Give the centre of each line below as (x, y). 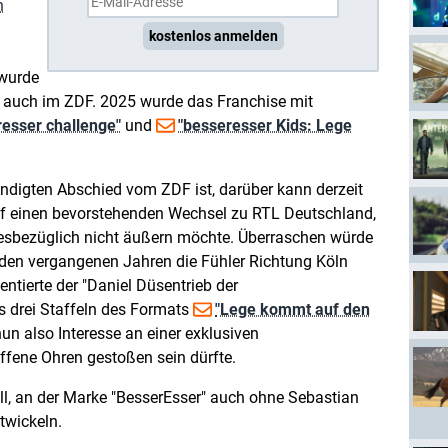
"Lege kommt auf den (292, 309)
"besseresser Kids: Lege (265, 125)
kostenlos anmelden (213, 36)
